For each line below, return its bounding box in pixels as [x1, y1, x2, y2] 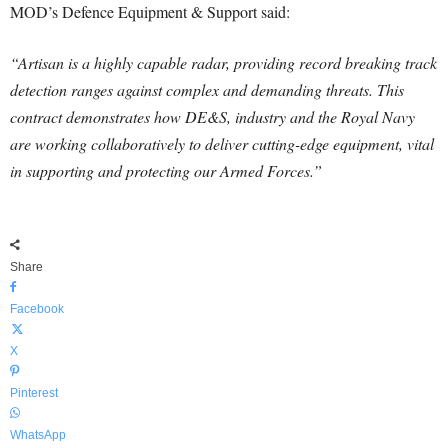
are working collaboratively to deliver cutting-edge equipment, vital [10, 133, 434, 154]
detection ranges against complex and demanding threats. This [10, 79, 404, 100]
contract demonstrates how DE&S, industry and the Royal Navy [10, 106, 415, 127]
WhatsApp [10, 428, 66, 442]
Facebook [10, 302, 64, 316]
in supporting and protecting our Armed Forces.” [10, 160, 322, 181]
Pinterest [10, 386, 58, 400]
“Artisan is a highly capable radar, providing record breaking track [10, 52, 437, 73]
